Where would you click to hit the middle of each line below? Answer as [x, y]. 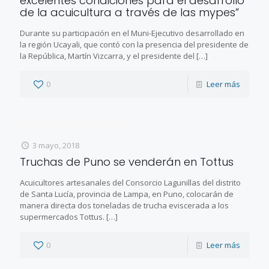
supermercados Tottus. [62, 216]
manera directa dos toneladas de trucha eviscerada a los [124, 205]
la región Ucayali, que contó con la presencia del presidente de [134, 44]
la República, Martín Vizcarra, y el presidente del [107, 56]
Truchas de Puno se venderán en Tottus [127, 162]
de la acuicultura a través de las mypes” [129, 12]
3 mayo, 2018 [56, 145]
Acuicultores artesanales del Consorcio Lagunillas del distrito [130, 182]
